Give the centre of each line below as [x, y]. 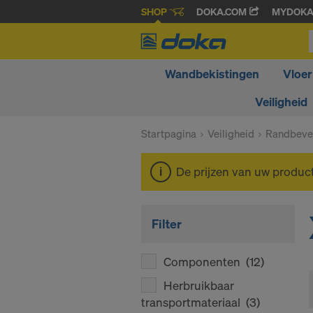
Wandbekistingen [212, 74]
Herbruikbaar [199, 285]
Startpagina [169, 133]
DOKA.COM [223, 12]
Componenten [205, 262]
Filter [167, 224]
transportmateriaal [194, 302]
